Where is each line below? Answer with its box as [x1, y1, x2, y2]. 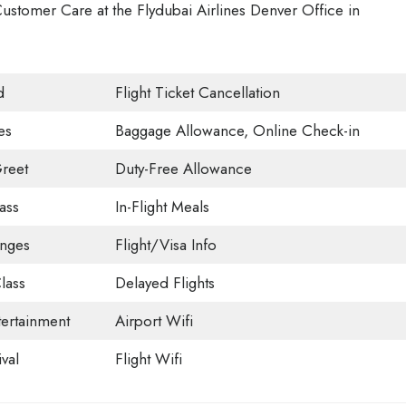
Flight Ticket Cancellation [114, 82, 280, 103]
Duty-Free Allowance [114, 158, 252, 179]
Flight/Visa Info [114, 234, 217, 256]
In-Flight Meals [114, 196, 209, 217]
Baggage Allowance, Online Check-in [114, 120, 360, 141]
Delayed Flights [114, 272, 215, 294]
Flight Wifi [114, 348, 182, 370]
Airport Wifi [114, 310, 193, 332]
